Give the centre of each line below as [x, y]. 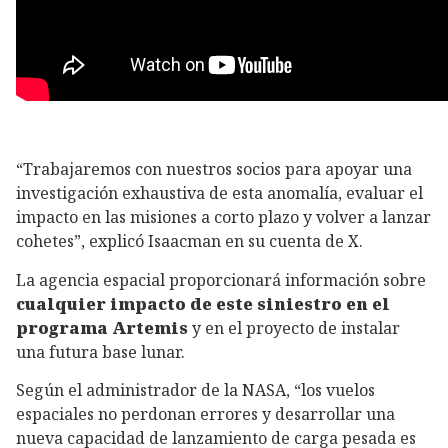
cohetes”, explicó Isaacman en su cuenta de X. [189, 241]
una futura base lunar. [100, 351]
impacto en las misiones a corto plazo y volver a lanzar [223, 217]
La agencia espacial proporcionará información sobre [221, 279]
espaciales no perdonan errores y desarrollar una [205, 414]
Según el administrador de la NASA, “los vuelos [195, 390]
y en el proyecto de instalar [294, 327]
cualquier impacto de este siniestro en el [203, 303]
